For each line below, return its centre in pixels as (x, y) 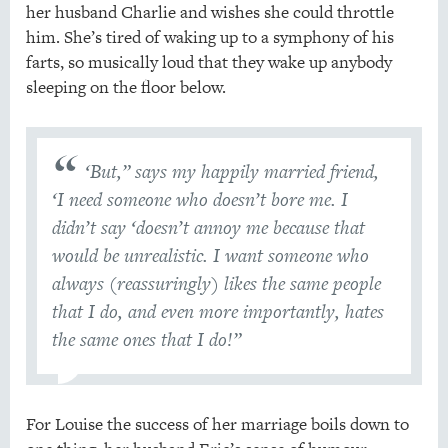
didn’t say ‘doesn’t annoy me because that (208, 228)
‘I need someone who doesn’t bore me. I (199, 200)
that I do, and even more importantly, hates (217, 312)
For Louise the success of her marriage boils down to (217, 424)
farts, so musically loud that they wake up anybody (208, 62)
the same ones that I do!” (146, 340)
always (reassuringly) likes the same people (216, 284)
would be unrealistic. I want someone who (210, 256)
